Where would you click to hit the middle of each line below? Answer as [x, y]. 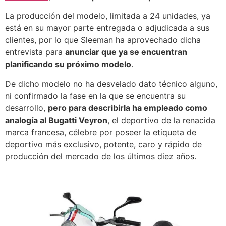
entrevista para [35, 52]
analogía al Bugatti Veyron [56, 120]
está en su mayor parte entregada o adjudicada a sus [107, 28]
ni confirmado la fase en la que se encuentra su [95, 96]
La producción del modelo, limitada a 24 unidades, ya [108, 16]
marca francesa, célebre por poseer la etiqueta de [101, 132]
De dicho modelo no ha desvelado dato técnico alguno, [111, 83]
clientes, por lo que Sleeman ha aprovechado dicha [103, 40]
